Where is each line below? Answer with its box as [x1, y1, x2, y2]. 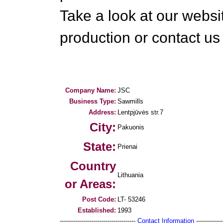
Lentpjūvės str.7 [117, 109, 163, 116]
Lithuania [117, 171, 143, 179]
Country [70, 159, 116, 173]
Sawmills [117, 98, 143, 105]
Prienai [117, 143, 137, 150]
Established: [78, 207, 116, 214]
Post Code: [82, 196, 116, 203]
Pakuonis [117, 123, 144, 131]
